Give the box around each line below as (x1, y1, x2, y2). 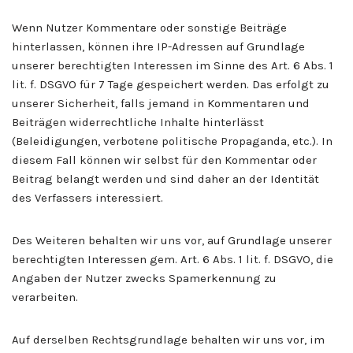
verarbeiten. (12, 289, 78, 304)
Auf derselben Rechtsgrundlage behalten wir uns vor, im (12, 332, 325, 347)
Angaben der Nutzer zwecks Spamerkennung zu (12, 270, 277, 285)
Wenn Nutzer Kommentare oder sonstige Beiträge (12, 20, 287, 35)
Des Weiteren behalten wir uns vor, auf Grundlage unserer (12, 232, 332, 247)
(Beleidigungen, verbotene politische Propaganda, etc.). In (12, 133, 333, 148)
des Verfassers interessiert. (12, 190, 163, 205)
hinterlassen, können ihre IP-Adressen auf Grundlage (12, 39, 305, 54)
